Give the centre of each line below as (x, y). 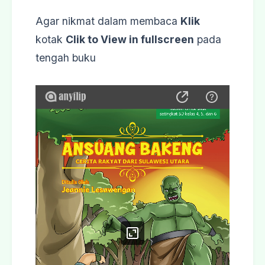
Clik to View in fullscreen (130, 39)
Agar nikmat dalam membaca (108, 21)
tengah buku (66, 58)
